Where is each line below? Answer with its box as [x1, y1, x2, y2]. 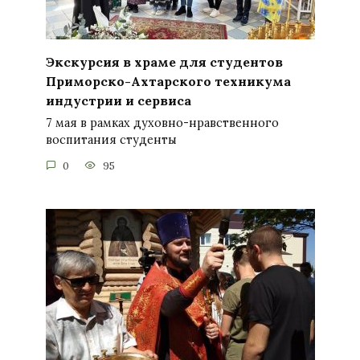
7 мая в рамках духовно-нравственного [45, 116, 279, 131]
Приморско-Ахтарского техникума [45, 72, 291, 89]
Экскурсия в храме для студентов [45, 53, 283, 70]
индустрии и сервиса [45, 92, 191, 108]
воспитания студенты [45, 133, 177, 148]
